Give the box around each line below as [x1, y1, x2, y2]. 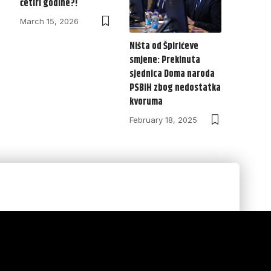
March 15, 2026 [19, 16, 79, 27]
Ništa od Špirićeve [129, 38, 199, 54]
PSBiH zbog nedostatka [129, 80, 221, 96]
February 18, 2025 [129, 114, 198, 125]
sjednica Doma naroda [129, 66, 215, 82]
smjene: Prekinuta [129, 52, 201, 68]
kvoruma [129, 94, 163, 109]
